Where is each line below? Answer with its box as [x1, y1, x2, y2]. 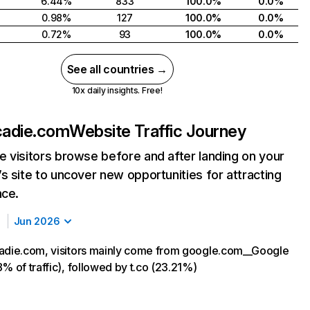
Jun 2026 [13, 215, 60, 227]
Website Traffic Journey [69, 121, 246, 141]
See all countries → [66, 62, 167, 76]
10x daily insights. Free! [71, 85, 163, 95]
